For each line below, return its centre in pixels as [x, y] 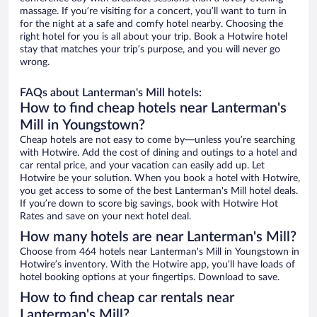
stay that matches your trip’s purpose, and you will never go [150, 50]
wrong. [35, 63]
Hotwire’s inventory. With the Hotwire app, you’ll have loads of [157, 265]
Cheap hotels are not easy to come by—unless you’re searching [157, 140]
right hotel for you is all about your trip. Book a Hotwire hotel [154, 37]
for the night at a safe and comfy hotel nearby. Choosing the [151, 24]
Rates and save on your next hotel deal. [105, 217]
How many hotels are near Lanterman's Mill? [158, 237]
